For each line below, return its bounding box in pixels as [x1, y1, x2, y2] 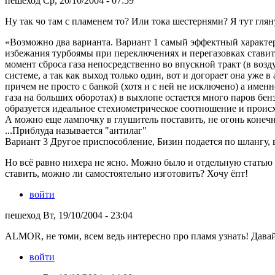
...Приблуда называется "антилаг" [5, 125, 147, 136]
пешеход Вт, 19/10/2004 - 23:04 [5, 209, 133, 220]
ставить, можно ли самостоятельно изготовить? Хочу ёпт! [5, 168, 248, 179]
